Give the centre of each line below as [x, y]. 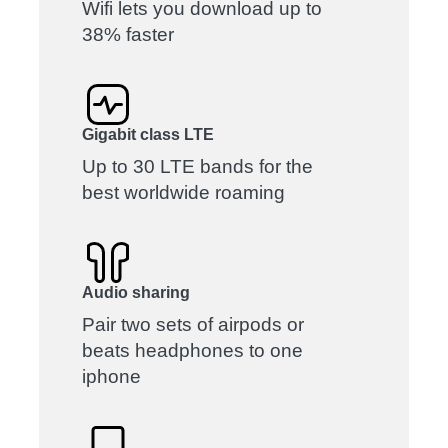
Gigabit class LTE [148, 134]
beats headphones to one [193, 350]
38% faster [128, 34]
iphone [112, 376]
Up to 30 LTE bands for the [198, 166]
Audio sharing [136, 292]
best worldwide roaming [184, 192]
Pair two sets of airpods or [193, 324]
